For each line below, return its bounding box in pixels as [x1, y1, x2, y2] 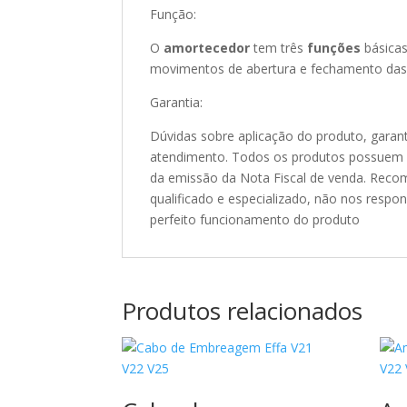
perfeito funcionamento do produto [150, 211, 361, 228]
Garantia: [150, 94, 203, 111]
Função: [150, 5, 197, 23]
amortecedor [164, 39, 251, 56]
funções [307, 39, 362, 56]
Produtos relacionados [122, 294, 363, 327]
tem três [250, 39, 308, 56]
